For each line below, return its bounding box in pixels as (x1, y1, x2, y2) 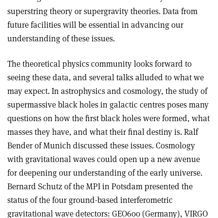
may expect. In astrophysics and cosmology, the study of (7, 86, 207, 97)
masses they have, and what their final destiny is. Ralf (7, 127, 198, 138)
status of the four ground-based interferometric (7, 195, 173, 206)
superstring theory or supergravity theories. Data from (7, 6, 198, 17)
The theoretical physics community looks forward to (7, 58, 192, 70)
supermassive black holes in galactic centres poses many (7, 99, 209, 110)
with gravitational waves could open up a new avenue (7, 154, 200, 165)
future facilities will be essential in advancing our (7, 19, 183, 31)
